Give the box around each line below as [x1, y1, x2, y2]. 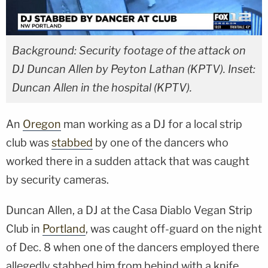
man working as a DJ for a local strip [61, 117, 242, 130]
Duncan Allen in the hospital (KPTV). [12, 81, 192, 94]
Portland [42, 222, 86, 235]
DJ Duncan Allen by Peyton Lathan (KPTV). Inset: [12, 62, 255, 75]
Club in [6, 222, 42, 235]
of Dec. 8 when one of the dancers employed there [6, 240, 259, 254]
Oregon [23, 117, 61, 130]
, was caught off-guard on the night [86, 222, 262, 235]
